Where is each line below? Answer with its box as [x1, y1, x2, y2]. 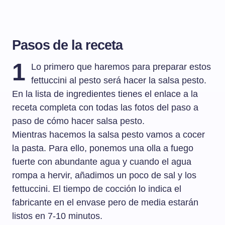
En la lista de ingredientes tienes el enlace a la [12, 89, 198, 99]
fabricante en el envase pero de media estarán [12, 197, 198, 208]
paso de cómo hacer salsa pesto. [12, 116, 145, 127]
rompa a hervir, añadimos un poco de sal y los [12, 170, 196, 181]
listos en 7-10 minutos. [12, 211, 102, 221]
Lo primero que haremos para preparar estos [31, 62, 211, 72]
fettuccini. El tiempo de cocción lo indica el [12, 184, 181, 194]
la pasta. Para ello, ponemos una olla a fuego [12, 143, 193, 154]
